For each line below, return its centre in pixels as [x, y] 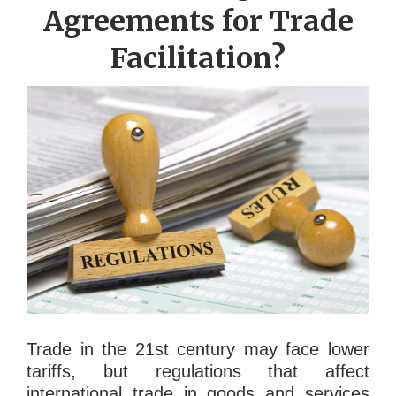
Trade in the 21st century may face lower [198, 350]
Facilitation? [198, 59]
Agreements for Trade [198, 22]
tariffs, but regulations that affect [198, 372]
